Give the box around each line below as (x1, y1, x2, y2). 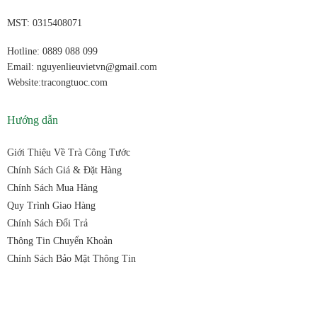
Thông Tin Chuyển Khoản (6, 236, 113, 247)
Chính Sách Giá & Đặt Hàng (6, 165, 122, 176)
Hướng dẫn (6, 113, 58, 126)
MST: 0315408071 (6, 18, 82, 29)
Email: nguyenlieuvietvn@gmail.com (6, 62, 157, 73)
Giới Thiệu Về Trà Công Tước (6, 147, 130, 158)
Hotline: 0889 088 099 (6, 46, 98, 57)
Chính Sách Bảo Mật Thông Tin (6, 253, 136, 265)
